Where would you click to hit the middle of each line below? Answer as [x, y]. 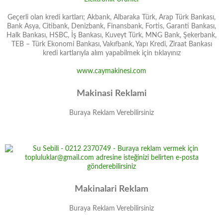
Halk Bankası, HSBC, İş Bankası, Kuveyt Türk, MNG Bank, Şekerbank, [111, 35]
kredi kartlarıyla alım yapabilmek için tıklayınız [111, 53]
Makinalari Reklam [111, 189]
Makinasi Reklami [111, 94]
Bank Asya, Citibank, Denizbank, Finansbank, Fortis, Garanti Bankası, [111, 26]
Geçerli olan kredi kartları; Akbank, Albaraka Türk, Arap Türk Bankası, [111, 17]
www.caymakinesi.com [111, 71]
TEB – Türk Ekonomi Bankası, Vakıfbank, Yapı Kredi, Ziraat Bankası [111, 44]
